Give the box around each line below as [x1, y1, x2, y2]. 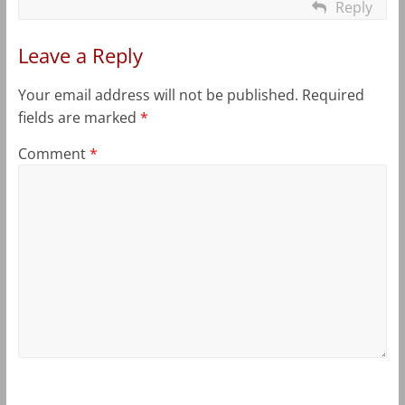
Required [301, 84, 364, 105]
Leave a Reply [17, 41, 143, 69]
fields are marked [17, 107, 140, 127]
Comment [17, 143, 89, 164]
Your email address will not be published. [17, 84, 298, 105]
